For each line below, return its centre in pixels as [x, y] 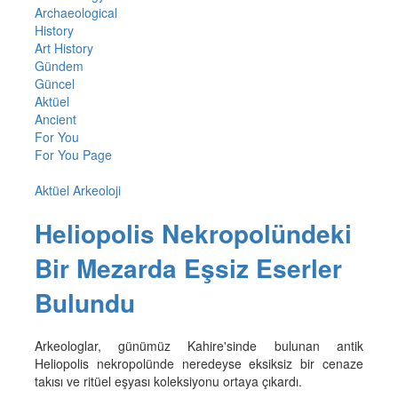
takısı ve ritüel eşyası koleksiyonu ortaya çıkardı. [168, 381]
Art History [64, 48]
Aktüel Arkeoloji [77, 191]
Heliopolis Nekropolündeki [193, 233]
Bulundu [84, 302]
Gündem [59, 66]
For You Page [73, 155]
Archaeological [76, 13]
